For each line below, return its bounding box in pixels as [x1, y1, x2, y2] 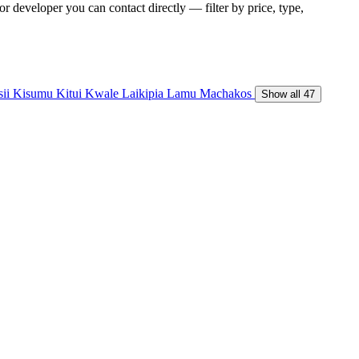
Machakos [200, 86, 255, 100]
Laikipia [122, 86, 167, 100]
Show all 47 [261, 87, 315, 100]
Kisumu [13, 86, 56, 100]
